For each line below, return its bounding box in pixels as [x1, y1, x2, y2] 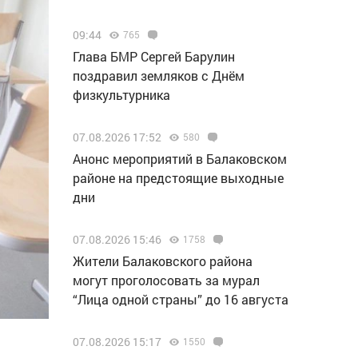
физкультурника [73, 86, 170, 103]
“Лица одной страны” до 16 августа [73, 291, 288, 308]
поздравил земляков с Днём [73, 67, 245, 84]
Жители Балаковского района [73, 253, 253, 269]
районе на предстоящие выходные [73, 169, 284, 186]
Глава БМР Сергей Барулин [73, 48, 235, 65]
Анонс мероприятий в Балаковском [73, 150, 287, 167]
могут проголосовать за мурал [73, 272, 260, 288]
